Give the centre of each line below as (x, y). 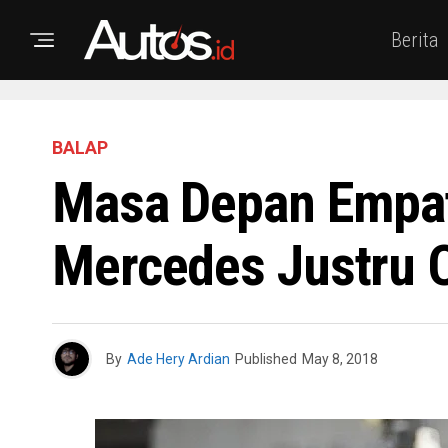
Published (266, 359)
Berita (414, 40)
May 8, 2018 (340, 359)
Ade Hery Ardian (178, 359)
